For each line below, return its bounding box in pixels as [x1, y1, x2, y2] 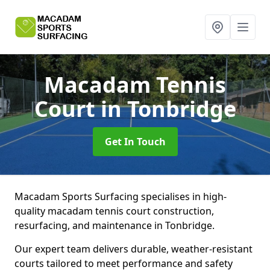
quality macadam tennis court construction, [14, 204, 214, 218]
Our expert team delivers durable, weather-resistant [14, 242, 253, 256]
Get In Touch [104, 135, 166, 148]
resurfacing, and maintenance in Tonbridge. [14, 219, 217, 232]
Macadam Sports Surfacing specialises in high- [14, 190, 227, 203]
